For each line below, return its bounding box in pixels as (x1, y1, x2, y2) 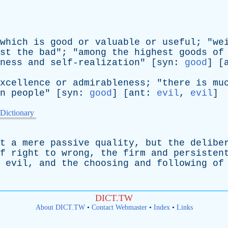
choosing (84, 158, 129, 168)
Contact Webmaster (91, 204, 147, 211)
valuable (95, 37, 140, 47)
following (157, 158, 207, 168)
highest (134, 47, 174, 58)
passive (50, 138, 90, 148)
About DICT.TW (35, 204, 85, 211)
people (11, 88, 45, 98)
